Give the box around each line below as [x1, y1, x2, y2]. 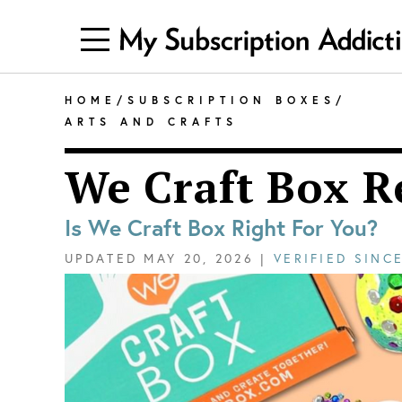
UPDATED [65, 249, 138, 267]
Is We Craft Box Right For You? [65, 213, 379, 242]
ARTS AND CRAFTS [65, 114, 238, 128]
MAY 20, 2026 [144, 249, 255, 267]
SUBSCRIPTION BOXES [127, 92, 336, 107]
